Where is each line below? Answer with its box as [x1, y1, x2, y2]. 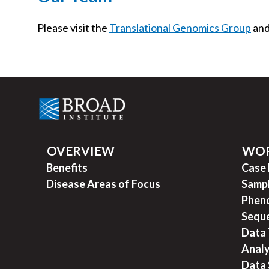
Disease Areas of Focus [46, 177, 160, 190]
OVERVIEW [47, 142, 115, 158]
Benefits [46, 160, 88, 174]
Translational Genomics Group [109, 21, 251, 35]
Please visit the [37, 21, 109, 35]
